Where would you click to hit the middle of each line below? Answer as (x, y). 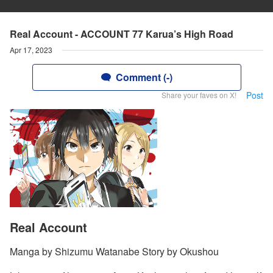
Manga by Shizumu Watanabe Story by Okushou (114, 252)
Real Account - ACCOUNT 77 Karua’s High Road (122, 34)
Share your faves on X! (199, 95)
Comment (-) (144, 77)
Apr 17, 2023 (31, 50)
